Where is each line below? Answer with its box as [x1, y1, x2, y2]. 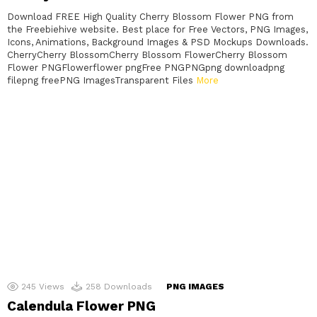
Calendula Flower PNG [7, 298, 156, 315]
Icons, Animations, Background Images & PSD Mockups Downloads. [7, 37, 309, 48]
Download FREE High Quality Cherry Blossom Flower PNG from [7, 11, 294, 23]
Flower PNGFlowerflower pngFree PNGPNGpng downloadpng [7, 62, 284, 74]
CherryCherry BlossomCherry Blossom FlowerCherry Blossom [7, 50, 287, 61]
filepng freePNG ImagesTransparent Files [7, 75, 196, 86]
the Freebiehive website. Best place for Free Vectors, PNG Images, [7, 24, 308, 35]
